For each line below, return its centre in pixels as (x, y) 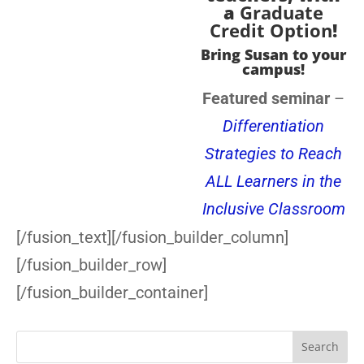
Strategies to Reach (273, 153)
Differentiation (273, 126)
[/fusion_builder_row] (91, 264)
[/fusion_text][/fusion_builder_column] (152, 237)
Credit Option (271, 30)
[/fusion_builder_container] (112, 292)
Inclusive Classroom (273, 208)
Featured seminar (266, 98)
